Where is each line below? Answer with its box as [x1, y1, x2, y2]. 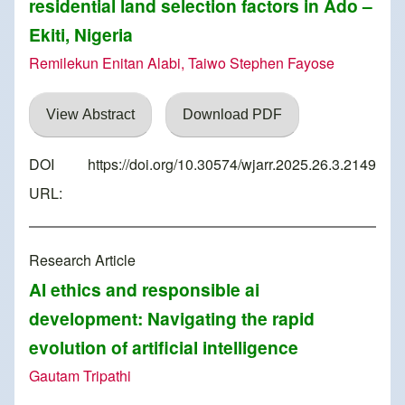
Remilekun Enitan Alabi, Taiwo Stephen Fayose [29, 52, 334, 74]
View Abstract [46, 107, 135, 123]
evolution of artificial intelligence [29, 334, 298, 361]
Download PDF [183, 107, 282, 123]
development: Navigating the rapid [29, 306, 315, 332]
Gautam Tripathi [29, 365, 131, 387]
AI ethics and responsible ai [29, 277, 259, 303]
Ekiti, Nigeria [29, 22, 133, 48]
